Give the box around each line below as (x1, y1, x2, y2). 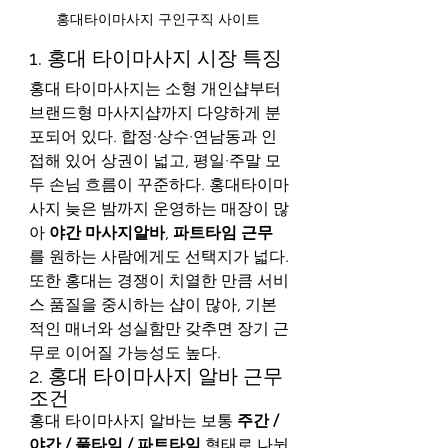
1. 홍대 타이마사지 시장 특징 (29, 45, 282, 70)
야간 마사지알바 (49, 222, 165, 242)
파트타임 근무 (173, 222, 273, 242)
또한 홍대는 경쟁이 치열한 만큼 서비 (29, 270, 289, 290)
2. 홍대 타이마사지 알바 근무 (29, 363, 288, 388)
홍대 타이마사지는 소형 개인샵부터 (29, 78, 285, 98)
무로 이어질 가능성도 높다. (29, 342, 221, 362)
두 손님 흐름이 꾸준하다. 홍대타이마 (29, 174, 289, 194)
